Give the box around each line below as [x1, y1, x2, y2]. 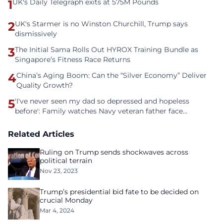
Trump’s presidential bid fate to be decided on [40, 187, 199, 196]
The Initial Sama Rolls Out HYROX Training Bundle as [15, 45, 198, 54]
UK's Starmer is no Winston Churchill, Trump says [15, 19, 188, 28]
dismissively [15, 29, 57, 38]
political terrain [40, 156, 92, 165]
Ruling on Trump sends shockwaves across [40, 148, 188, 157]
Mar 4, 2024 [40, 207, 74, 214]
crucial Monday [40, 196, 93, 205]
